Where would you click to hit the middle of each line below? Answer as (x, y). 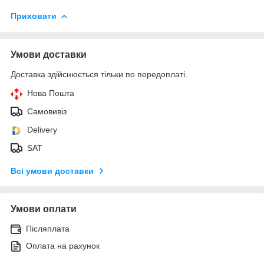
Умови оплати (44, 209)
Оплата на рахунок (63, 245)
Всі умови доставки (52, 171)
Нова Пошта (51, 93)
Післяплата (48, 228)
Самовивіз (47, 111)
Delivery (42, 129)
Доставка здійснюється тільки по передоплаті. (99, 74)
